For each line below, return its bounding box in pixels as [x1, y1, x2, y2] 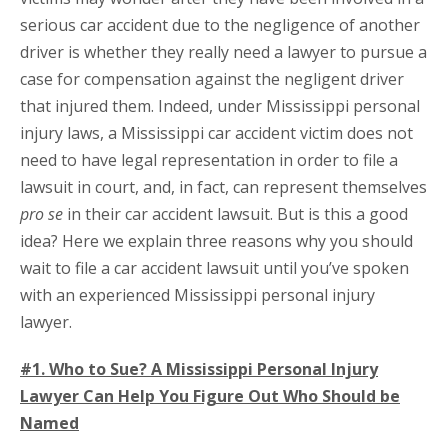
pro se [20, 203, 67, 226]
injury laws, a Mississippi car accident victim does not [20, 122, 413, 145]
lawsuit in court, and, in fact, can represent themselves [20, 176, 427, 199]
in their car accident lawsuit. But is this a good [67, 203, 408, 226]
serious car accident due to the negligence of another [20, 14, 420, 37]
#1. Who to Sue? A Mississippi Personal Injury [20, 358, 378, 381]
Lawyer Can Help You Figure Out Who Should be [20, 385, 400, 408]
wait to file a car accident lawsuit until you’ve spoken [20, 257, 409, 280]
